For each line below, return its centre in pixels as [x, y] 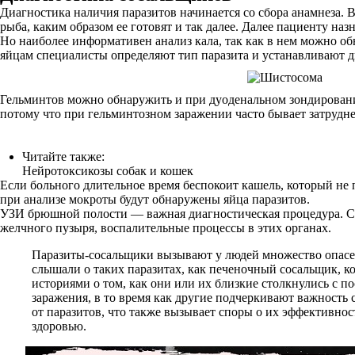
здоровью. [59, 326]
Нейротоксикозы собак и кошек [108, 171]
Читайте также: [63, 157]
